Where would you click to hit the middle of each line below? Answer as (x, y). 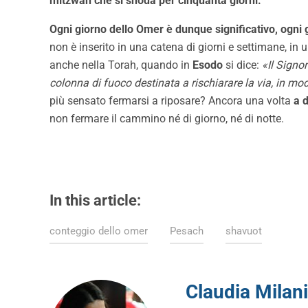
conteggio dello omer (99, 231)
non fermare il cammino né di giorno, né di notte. (167, 119)
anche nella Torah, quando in (121, 65)
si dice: (242, 65)
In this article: (95, 201)
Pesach (187, 231)
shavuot (244, 231)
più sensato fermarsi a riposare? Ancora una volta (172, 101)
